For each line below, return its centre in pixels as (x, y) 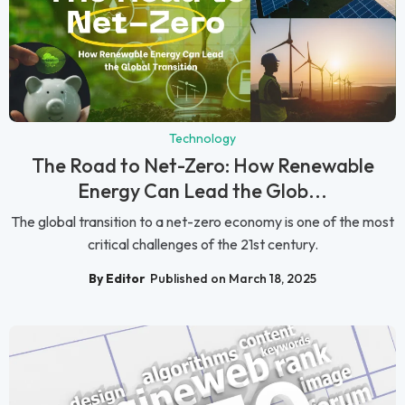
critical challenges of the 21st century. (202, 245)
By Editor (117, 278)
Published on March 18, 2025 (233, 278)
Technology (202, 139)
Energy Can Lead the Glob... (202, 191)
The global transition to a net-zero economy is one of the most (202, 222)
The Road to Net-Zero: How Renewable (202, 166)
